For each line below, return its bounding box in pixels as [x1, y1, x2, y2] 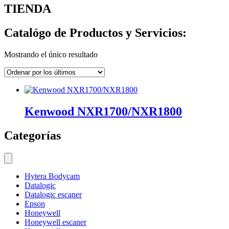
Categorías [4, 128, 61, 142]
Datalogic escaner [25, 190, 82, 199]
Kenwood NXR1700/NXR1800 [25, 104, 182, 118]
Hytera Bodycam [25, 171, 80, 180]
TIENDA [4, 2, 51, 16]
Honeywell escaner [25, 217, 86, 226]
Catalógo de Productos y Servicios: [4, 26, 187, 40]
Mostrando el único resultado [4, 50, 98, 59]
